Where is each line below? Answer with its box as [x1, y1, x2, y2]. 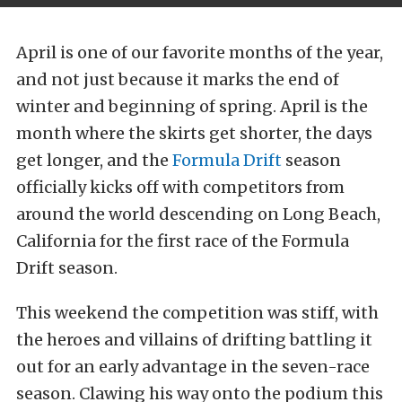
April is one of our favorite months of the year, [16, 42, 383, 63]
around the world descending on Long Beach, [16, 204, 380, 224]
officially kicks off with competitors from [16, 177, 345, 197]
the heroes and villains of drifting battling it [16, 329, 372, 350]
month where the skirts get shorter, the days [16, 123, 372, 144]
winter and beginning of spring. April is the [16, 96, 368, 117]
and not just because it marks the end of [16, 69, 339, 90]
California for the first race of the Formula [16, 231, 349, 251]
